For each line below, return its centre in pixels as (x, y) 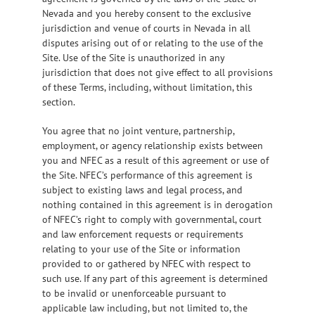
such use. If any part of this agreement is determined (155, 278)
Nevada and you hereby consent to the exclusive (147, 13)
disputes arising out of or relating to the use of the (153, 43)
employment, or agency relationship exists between (153, 145)
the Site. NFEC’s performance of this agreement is (147, 175)
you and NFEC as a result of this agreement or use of (155, 160)
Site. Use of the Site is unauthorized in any (133, 57)
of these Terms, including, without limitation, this (147, 87)
